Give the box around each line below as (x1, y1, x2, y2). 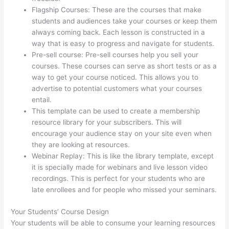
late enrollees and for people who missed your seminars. (32, 186, 217, 194)
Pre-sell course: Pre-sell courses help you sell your (32, 51, 199, 59)
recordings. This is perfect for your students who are (32, 174, 205, 183)
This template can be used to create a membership (32, 107, 200, 116)
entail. (32, 96, 54, 104)
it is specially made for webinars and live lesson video (32, 163, 208, 172)
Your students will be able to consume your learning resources (11, 218, 216, 227)
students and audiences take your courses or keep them (32, 17, 218, 26)
